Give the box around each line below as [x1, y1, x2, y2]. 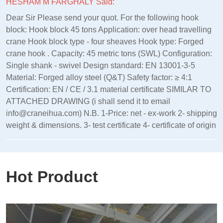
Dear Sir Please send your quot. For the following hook [5, 13, 199, 22]
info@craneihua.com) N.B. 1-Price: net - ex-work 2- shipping [5, 109, 217, 117]
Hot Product [5, 167, 98, 186]
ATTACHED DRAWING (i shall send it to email [5, 97, 170, 106]
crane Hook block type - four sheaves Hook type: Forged [5, 37, 204, 46]
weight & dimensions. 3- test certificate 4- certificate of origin [5, 120, 216, 129]
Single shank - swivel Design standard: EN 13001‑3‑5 [5, 61, 195, 70]
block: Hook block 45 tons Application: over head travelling [5, 25, 212, 34]
